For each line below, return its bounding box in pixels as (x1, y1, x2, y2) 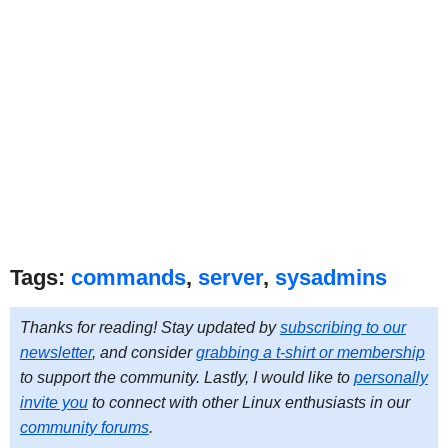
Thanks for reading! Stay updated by (19, 318, 280, 336)
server (197, 264, 263, 290)
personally (353, 368, 428, 386)
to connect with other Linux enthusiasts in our (87, 393, 410, 411)
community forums (19, 418, 149, 436)
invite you (19, 393, 88, 411)
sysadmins (274, 264, 387, 290)
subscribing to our (279, 318, 406, 336)
